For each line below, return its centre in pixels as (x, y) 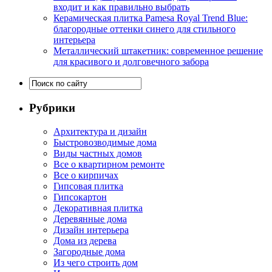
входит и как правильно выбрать (121, 7)
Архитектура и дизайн (100, 131)
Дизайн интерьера (91, 229)
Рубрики (52, 107)
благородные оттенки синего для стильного (144, 29)
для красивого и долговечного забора (131, 62)
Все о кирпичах (86, 175)
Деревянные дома (90, 219)
